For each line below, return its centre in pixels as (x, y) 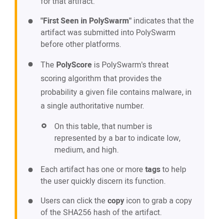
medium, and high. (87, 150)
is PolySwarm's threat (130, 65)
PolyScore (74, 65)
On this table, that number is (103, 127)
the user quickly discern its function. (103, 182)
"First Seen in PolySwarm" (86, 21)
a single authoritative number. (92, 106)
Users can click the (74, 201)
